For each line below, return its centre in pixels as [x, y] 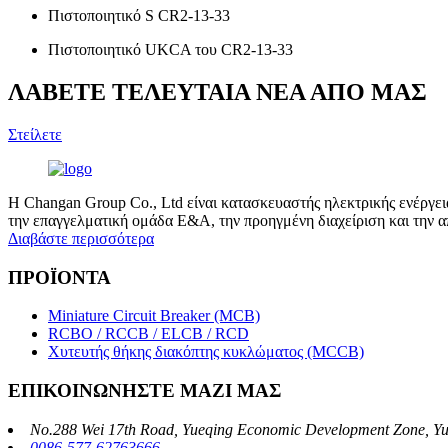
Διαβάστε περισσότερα [81, 238]
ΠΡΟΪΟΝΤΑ [59, 277]
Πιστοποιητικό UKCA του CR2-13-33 [170, 49]
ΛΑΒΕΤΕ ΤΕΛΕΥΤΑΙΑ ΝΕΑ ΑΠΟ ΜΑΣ [217, 91]
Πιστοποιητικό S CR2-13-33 [139, 15]
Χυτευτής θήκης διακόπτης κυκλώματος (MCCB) [206, 352]
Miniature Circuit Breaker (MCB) [154, 316]
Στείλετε [35, 134]
